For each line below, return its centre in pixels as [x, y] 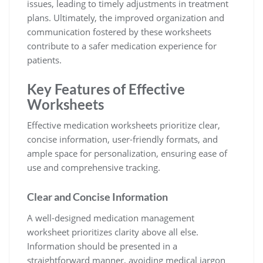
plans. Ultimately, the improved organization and [126, 18]
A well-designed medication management [111, 218]
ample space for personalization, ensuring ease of [127, 153]
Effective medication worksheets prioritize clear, [124, 125]
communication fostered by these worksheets [119, 32]
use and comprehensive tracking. [94, 167]
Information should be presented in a [102, 246]
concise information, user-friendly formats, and [122, 139]
